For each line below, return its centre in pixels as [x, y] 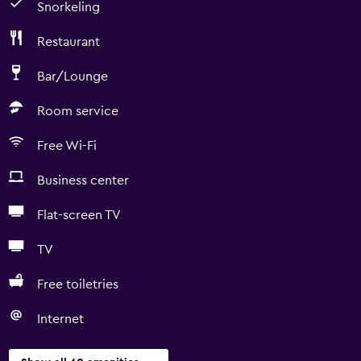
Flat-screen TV [79, 215]
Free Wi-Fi [67, 146]
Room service [78, 111]
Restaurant [68, 42]
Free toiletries [78, 284]
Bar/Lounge [73, 77]
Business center [83, 180]
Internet [60, 319]
